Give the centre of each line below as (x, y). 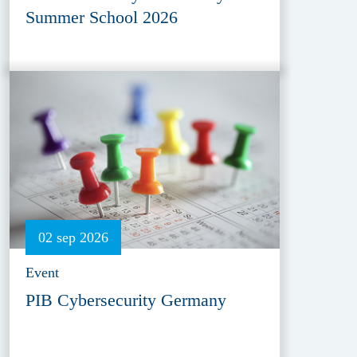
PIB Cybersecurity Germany (126, 300)
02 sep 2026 (74, 237)
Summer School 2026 (102, 17)
